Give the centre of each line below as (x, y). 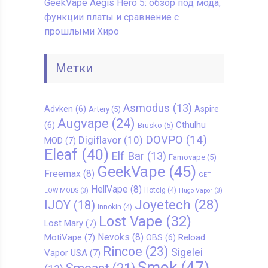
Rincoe (122, 252)
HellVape (109, 190)
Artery (99, 109)
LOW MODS (61, 191)
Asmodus (146, 109)
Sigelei (187, 252)
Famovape (187, 157)
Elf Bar (127, 156)
